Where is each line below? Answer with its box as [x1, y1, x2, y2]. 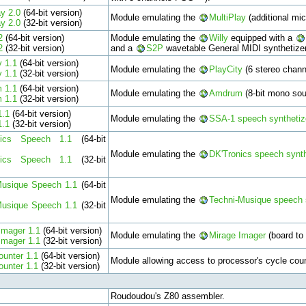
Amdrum [208, 87, 242, 98]
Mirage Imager [208, 229, 266, 240]
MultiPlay [208, 12, 246, 23]
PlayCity [208, 64, 242, 74]
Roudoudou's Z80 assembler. [110, 290, 225, 301]
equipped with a [227, 32, 295, 43]
